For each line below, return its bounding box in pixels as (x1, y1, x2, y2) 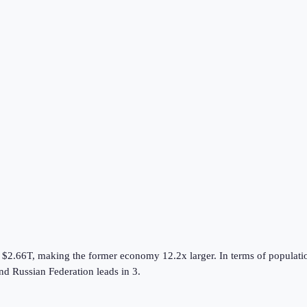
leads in (94, 265, 132, 277)
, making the (32, 249, 88, 261)
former (88, 249, 117, 261)
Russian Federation (12, 265, 94, 277)
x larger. (182, 249, 217, 261)
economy (117, 249, 162, 261)
